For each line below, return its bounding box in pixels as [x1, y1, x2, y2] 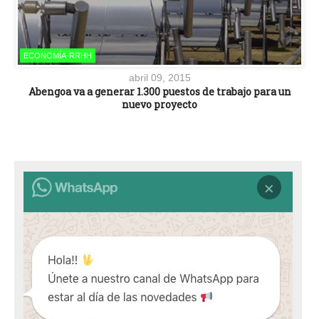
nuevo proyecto [122, 98, 197, 112]
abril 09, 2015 [128, 72, 191, 84]
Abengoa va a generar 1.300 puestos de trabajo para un [28, 85, 291, 99]
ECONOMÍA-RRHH [23, 51, 92, 61]
